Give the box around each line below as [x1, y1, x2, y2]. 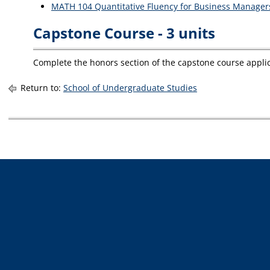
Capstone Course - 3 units [33, 23, 215, 43]
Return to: [18, 82, 63, 93]
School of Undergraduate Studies [63, 82, 197, 93]
